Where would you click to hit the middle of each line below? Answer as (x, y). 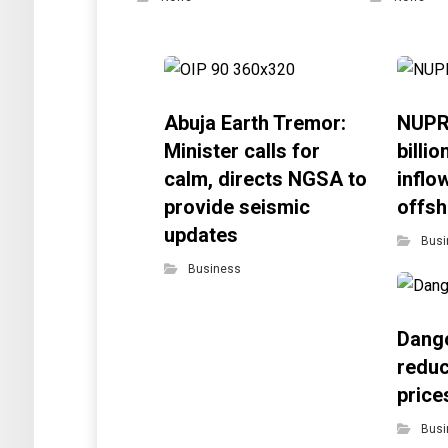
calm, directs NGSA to (266, 179)
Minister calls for (242, 151)
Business (215, 269)
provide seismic (237, 207)
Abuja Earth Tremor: (255, 123)
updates (201, 235)
